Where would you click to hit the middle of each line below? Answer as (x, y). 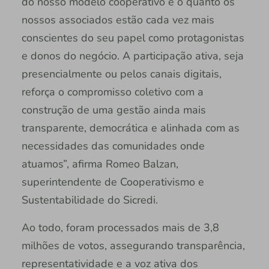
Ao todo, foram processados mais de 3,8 (120, 227)
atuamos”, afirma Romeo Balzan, (100, 164)
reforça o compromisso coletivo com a (112, 92)
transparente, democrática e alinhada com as (130, 128)
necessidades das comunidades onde (113, 146)
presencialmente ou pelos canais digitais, (121, 74)
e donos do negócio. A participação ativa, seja (132, 56)
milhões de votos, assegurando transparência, (133, 245)
